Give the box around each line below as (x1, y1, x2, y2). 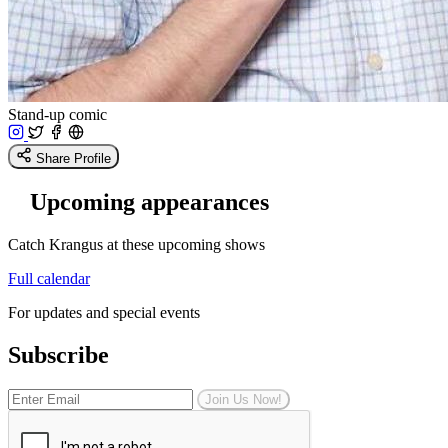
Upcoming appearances (30, 188, 269, 215)
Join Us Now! (205, 391, 282, 407)
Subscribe (8, 341, 109, 368)
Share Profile (36, 150, 111, 166)
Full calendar (8, 269, 90, 287)
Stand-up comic (8, 105, 107, 123)
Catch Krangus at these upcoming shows (8, 235, 265, 253)
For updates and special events (8, 303, 200, 321)
